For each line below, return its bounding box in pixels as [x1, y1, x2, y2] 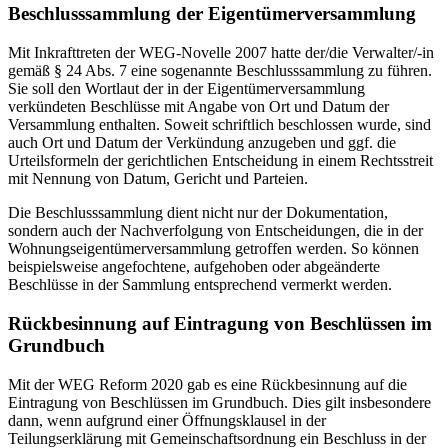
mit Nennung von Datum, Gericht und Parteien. [8, 170, 308, 188]
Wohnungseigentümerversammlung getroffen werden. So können [8, 240, 419, 258]
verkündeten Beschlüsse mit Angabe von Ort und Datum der [8, 98, 389, 116]
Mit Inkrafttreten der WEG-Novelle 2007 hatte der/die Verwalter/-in [8, 44, 434, 62]
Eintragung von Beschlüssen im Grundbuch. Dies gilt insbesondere [8, 393, 431, 411]
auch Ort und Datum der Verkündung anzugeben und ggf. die [8, 134, 396, 152]
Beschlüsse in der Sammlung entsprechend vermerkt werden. [8, 276, 392, 294]
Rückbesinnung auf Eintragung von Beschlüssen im [8, 312, 432, 334]
